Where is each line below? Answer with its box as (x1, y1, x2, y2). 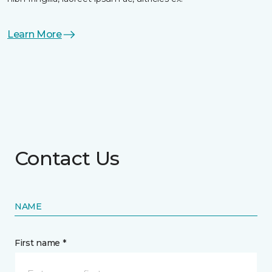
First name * (15, 237, 66, 249)
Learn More (7, 29, 62, 41)
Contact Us (15, 146, 120, 171)
